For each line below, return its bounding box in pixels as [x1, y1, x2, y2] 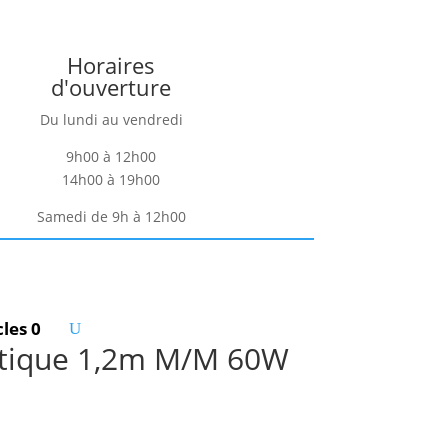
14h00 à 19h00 [62, 169, 161, 189]
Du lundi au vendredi [39, 109, 183, 129]
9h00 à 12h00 [66, 146, 157, 166]
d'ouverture [51, 71, 172, 102]
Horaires [67, 49, 156, 80]
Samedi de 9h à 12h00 [36, 206, 186, 226]
